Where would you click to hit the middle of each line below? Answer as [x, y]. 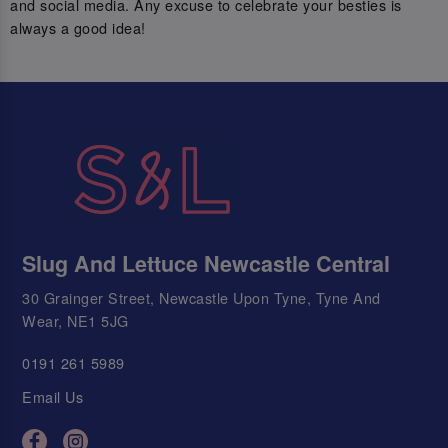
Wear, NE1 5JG [75, 320]
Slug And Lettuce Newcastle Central [206, 263]
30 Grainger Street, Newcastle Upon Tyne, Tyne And [201, 297]
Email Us [53, 397]
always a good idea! [78, 28]
